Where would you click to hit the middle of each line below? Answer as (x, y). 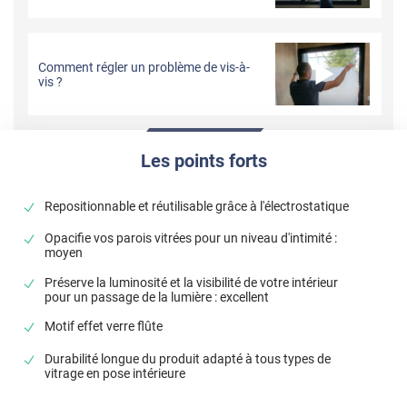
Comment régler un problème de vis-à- (144, 67)
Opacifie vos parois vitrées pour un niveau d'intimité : (191, 238)
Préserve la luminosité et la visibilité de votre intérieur (192, 282)
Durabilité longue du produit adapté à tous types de (188, 358)
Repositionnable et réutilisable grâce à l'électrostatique (197, 207)
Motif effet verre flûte (104, 327)
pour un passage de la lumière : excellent (157, 297)
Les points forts (203, 160)
